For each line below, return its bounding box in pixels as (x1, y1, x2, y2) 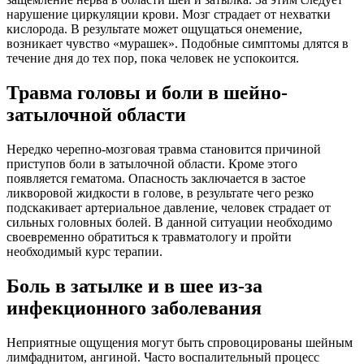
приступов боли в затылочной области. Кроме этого (6, 157, 297, 171)
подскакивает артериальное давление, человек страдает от (6, 201, 331, 215)
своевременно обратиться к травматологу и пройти (6, 230, 292, 245)
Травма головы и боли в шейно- (6, 82, 288, 104)
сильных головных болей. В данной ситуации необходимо (6, 215, 332, 230)
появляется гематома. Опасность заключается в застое (6, 171, 305, 186)
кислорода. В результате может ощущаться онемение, (6, 22, 302, 37)
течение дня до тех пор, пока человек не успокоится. (6, 51, 299, 66)
